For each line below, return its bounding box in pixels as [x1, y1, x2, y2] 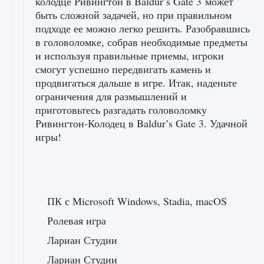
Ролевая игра [47, 213, 106, 227]
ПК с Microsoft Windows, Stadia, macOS [47, 194, 227, 208]
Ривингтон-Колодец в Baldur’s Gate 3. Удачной [35, 116, 247, 130]
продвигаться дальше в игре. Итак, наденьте [35, 75, 237, 90]
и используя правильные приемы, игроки [35, 48, 224, 62]
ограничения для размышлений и [35, 89, 187, 103]
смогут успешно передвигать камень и [35, 62, 211, 76]
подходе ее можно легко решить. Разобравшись [35, 21, 250, 35]
